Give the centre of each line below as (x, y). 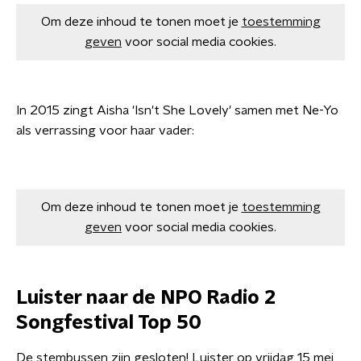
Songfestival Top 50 (109, 323)
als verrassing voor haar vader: (105, 131)
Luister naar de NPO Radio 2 (146, 298)
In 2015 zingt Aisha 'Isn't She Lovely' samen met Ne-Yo (177, 110)
